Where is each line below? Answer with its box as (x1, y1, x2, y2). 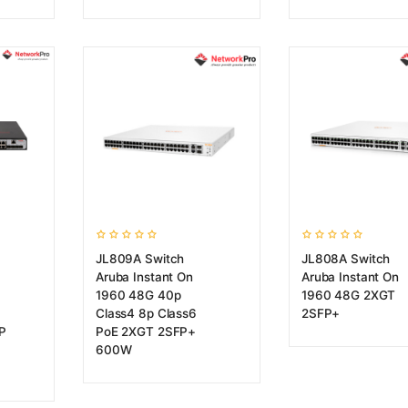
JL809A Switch (96, 251, 185, 266)
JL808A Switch (301, 251, 391, 266)
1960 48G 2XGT (301, 288, 396, 302)
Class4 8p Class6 (96, 306, 197, 321)
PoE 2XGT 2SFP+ (96, 324, 197, 339)
